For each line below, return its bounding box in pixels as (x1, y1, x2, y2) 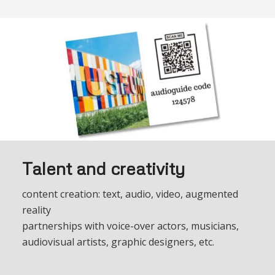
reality (21, 203, 51, 217)
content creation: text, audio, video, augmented (21, 187, 238, 201)
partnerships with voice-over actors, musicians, (21, 219, 239, 233)
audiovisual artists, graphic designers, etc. (21, 234, 214, 249)
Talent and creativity (21, 157, 185, 179)
